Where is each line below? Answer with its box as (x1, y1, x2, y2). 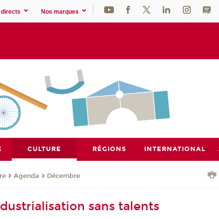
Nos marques (41, 8, 79, 15)
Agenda (14, 172, 40, 180)
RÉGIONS (92, 145, 127, 153)
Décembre (47, 172, 81, 180)
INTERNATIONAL (144, 145, 205, 153)
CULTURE (27, 145, 62, 153)
